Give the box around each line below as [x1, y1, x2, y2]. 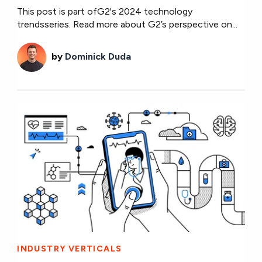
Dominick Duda [65, 50, 132, 62]
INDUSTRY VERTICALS [17, 244, 122, 254]
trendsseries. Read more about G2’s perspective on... [17, 18, 238, 30]
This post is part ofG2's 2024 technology [17, 5, 193, 17]
